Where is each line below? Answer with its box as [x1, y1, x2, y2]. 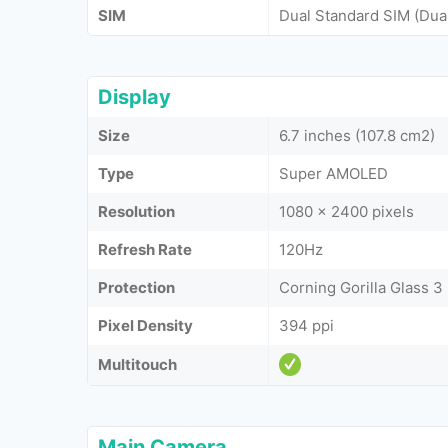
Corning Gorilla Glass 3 [279, 277, 443, 297]
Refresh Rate [98, 239, 192, 259]
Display [98, 84, 171, 109]
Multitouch [98, 354, 177, 374]
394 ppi [279, 315, 334, 335]
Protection [98, 277, 175, 297]
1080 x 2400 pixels [279, 201, 414, 221]
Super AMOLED [279, 163, 388, 183]
